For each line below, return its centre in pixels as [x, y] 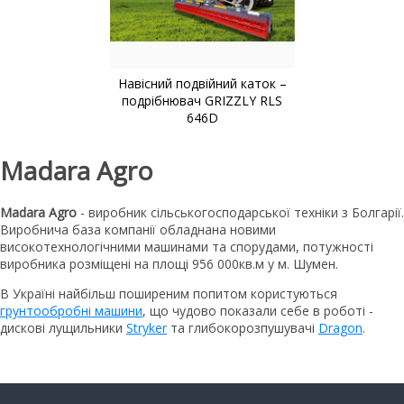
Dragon [340, 328]
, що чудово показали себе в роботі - [258, 311]
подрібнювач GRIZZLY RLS [202, 100]
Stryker [147, 328]
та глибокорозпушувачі [243, 328]
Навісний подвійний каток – [202, 83]
